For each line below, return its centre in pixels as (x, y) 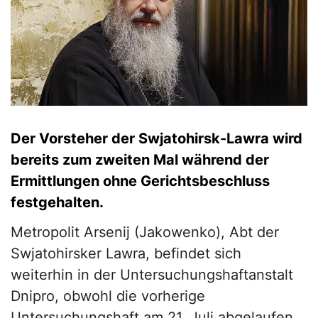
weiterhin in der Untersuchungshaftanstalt (152, 274)
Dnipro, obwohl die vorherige (108, 296)
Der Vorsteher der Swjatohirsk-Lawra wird (157, 138)
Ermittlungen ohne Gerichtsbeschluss (140, 181)
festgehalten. (57, 202)
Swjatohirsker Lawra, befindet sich (126, 253)
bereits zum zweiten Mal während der (140, 159)
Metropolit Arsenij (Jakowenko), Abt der (145, 232)
